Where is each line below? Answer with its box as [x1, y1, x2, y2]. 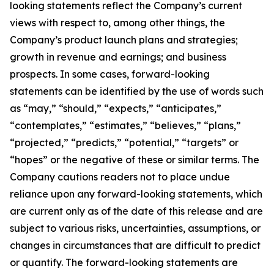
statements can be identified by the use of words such [10, 84, 264, 97]
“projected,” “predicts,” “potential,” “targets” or [10, 136, 239, 149]
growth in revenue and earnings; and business [10, 50, 226, 63]
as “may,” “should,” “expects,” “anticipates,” [10, 102, 221, 114]
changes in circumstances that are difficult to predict [10, 239, 261, 251]
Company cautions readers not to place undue [10, 170, 230, 183]
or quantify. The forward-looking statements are [10, 256, 238, 268]
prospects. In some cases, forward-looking [10, 67, 210, 80]
